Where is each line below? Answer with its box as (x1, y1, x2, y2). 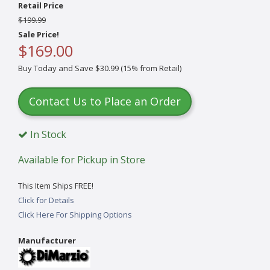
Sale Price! (18, 28, 59, 40)
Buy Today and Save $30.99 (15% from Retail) (18, 62, 181, 74)
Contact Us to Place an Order (29, 93, 181, 108)
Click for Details (18, 194, 74, 206)
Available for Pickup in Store (18, 152, 145, 166)
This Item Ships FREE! (18, 180, 93, 191)
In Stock (28, 127, 66, 141)
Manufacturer (18, 234, 76, 246)
